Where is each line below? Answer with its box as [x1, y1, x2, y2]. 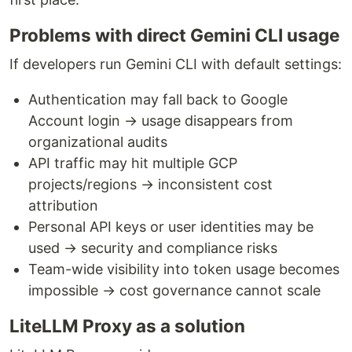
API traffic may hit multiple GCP [28, 155, 237, 171]
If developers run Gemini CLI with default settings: [9, 56, 342, 72]
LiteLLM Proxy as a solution [9, 315, 245, 336]
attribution [28, 197, 98, 214]
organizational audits [28, 134, 167, 150]
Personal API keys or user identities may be [28, 218, 313, 235]
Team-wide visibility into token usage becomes [28, 261, 339, 277]
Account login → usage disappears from [28, 112, 293, 129]
